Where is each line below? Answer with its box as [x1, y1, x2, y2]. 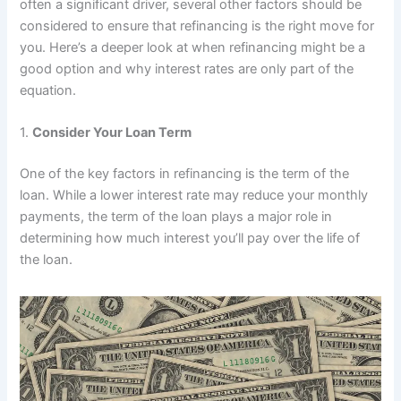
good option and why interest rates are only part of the [20, 60, 354, 77]
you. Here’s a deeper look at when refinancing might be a [20, 38, 366, 55]
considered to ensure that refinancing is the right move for [20, 17, 375, 34]
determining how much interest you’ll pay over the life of [20, 230, 361, 247]
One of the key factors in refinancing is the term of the [20, 166, 350, 183]
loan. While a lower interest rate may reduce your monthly [20, 187, 369, 204]
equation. [20, 81, 77, 98]
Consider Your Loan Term [32, 124, 192, 141]
